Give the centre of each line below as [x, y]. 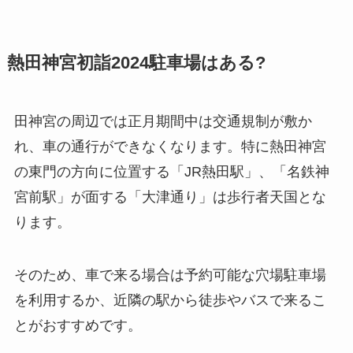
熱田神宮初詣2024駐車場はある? [138, 63]
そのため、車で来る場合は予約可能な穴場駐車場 [170, 275]
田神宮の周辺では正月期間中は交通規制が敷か [163, 121]
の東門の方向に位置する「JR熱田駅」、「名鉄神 [171, 171]
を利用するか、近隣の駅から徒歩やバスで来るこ [170, 301]
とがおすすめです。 [78, 326]
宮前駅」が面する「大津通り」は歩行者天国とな [170, 197]
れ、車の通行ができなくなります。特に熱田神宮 [170, 146]
